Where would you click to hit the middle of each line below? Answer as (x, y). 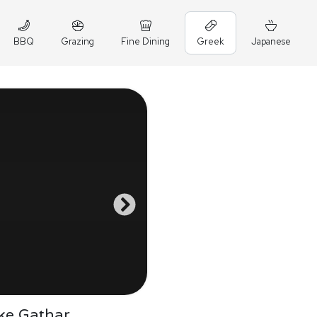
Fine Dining (145, 41)
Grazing (77, 41)
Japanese (271, 41)
